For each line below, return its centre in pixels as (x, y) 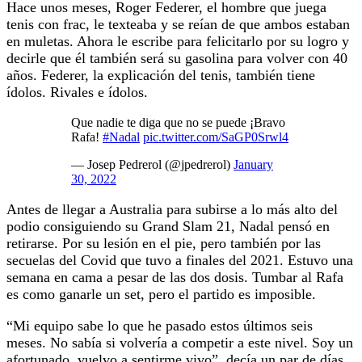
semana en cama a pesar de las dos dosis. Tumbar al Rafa (175, 278)
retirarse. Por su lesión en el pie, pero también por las (164, 244)
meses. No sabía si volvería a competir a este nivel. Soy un (180, 343)
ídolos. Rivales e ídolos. (77, 93)
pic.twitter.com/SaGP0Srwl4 (216, 137)
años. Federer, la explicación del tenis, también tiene (161, 76)
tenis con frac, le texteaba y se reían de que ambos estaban (178, 25)
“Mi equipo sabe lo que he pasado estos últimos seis (160, 326)
